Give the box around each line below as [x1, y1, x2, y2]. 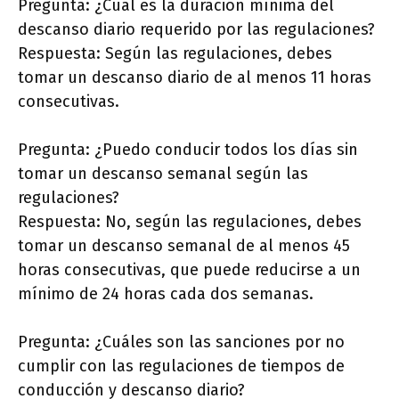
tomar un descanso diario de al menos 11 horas [18, 68, 371, 88]
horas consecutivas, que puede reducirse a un [18, 260, 361, 281]
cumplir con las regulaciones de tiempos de [18, 356, 345, 377]
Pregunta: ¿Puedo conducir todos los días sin [18, 140, 358, 160]
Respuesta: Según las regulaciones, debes [18, 44, 332, 64]
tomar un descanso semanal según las [18, 164, 308, 184]
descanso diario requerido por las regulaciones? [18, 20, 375, 40]
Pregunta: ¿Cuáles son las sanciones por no [18, 332, 345, 353]
